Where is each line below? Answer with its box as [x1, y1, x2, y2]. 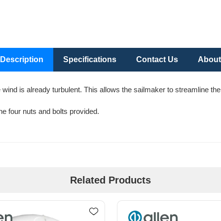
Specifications [63, 55, 116, 64]
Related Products [70, 175, 151, 186]
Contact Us [136, 55, 178, 64]
